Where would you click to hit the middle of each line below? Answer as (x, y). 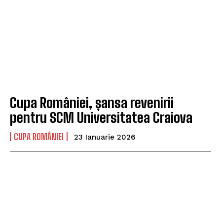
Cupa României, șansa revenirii (92, 103)
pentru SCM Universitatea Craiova (101, 118)
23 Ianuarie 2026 (105, 137)
